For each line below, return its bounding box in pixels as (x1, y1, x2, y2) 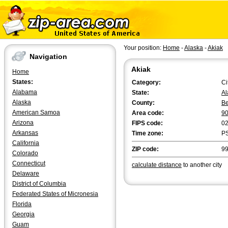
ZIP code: (132, 146, 159, 153)
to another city (182, 161, 222, 168)
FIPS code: (132, 120, 163, 127)
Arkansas (12, 129, 38, 136)
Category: (132, 79, 161, 86)
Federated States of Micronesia (12, 190, 98, 197)
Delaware (12, 170, 39, 177)
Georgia (12, 211, 35, 218)
